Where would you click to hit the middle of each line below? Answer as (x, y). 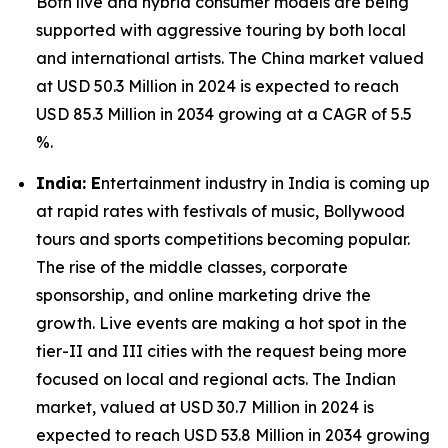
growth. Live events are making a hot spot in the (221, 322)
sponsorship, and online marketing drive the (203, 294)
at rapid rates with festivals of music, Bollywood (220, 210)
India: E (68, 182)
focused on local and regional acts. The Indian (216, 378)
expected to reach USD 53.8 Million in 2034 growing (233, 434)
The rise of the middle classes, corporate (192, 266)
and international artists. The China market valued (230, 57)
